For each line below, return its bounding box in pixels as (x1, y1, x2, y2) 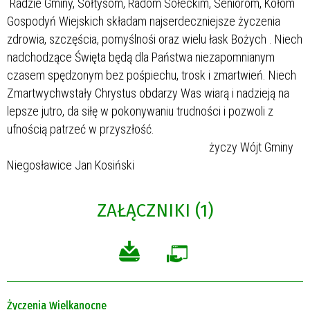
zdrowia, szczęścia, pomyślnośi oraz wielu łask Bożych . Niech (7, 31, 302, 46)
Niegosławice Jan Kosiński (7, 157, 145, 172)
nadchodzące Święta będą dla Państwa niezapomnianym (7, 49, 275, 64)
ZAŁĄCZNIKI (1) (96, 199, 214, 221)
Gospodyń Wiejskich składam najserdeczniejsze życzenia (7, 13, 280, 28)
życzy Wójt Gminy (7, 139, 293, 154)
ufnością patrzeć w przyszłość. (7, 121, 154, 136)
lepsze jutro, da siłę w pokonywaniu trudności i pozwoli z (7, 103, 273, 118)
